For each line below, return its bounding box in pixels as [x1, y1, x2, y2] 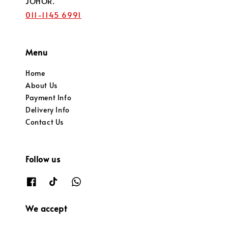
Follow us [25, 153, 61, 165]
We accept [25, 202, 67, 214]
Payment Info [25, 93, 72, 103]
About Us [25, 80, 58, 91]
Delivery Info [25, 105, 70, 115]
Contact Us [25, 117, 64, 127]
